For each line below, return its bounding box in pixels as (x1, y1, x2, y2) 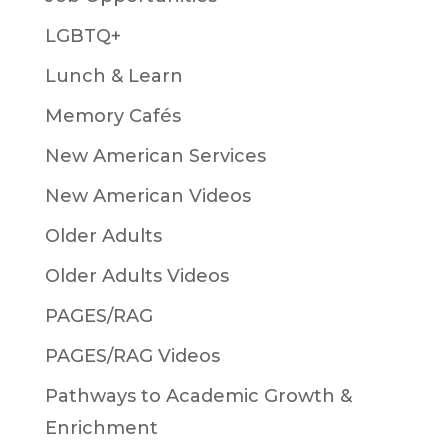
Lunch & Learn (44, 65, 183, 88)
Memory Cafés (44, 105, 181, 128)
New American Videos (44, 185, 251, 208)
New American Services (44, 145, 266, 168)
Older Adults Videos (44, 265, 229, 288)
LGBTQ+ (44, 25, 121, 48)
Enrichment (44, 417, 158, 440)
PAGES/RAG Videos (44, 345, 220, 368)
